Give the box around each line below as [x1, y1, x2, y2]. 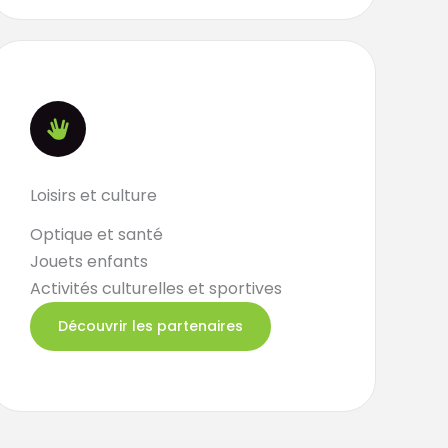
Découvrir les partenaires [58, 316, 244, 336]
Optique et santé [30, 223, 164, 246]
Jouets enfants [30, 250, 149, 273]
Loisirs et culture [30, 184, 158, 207]
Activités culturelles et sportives [30, 277, 283, 300]
